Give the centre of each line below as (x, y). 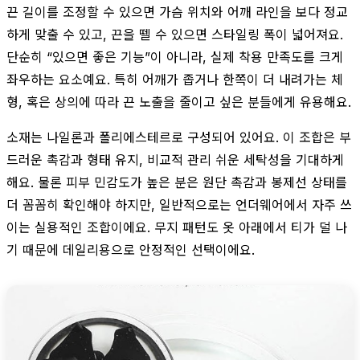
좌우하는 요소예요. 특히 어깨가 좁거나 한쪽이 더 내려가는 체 (175, 79)
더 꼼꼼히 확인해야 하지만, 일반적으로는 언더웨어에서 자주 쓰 (179, 205)
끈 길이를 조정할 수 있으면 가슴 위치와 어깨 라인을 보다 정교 (177, 12)
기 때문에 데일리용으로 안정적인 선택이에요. (131, 250)
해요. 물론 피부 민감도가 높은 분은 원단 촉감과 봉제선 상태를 (177, 182)
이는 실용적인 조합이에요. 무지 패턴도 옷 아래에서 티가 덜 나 (177, 227)
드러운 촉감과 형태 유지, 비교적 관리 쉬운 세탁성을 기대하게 (175, 160)
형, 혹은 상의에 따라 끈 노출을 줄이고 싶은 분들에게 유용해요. (179, 102)
